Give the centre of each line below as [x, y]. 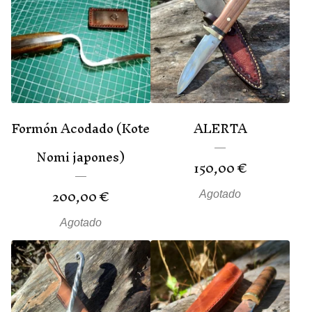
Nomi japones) [81, 157]
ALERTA [220, 128]
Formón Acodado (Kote [81, 128]
